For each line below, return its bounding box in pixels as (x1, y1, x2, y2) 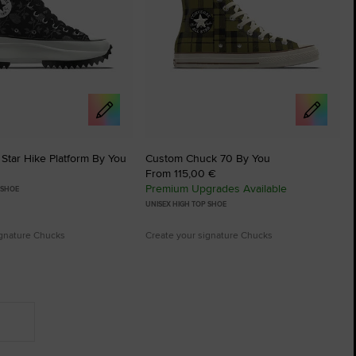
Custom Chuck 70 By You (145, 149, 270, 166)
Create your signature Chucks (145, 227, 273, 242)
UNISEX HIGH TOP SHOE (145, 198, 226, 210)
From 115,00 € (145, 164, 216, 181)
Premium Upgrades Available (145, 180, 287, 196)
